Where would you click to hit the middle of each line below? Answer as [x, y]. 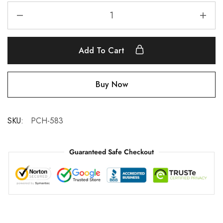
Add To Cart [103, 51]
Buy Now [111, 84]
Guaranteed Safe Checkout [111, 152]
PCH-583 [47, 121]
